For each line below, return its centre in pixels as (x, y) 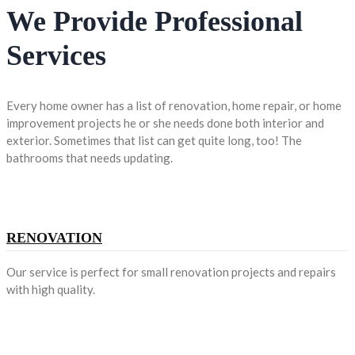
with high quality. (51, 289)
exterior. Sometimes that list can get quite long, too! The (154, 140)
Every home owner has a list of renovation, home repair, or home (174, 105)
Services (56, 56)
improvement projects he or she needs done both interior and (165, 122)
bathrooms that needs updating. (90, 157)
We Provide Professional (155, 22)
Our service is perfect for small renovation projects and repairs (171, 271)
